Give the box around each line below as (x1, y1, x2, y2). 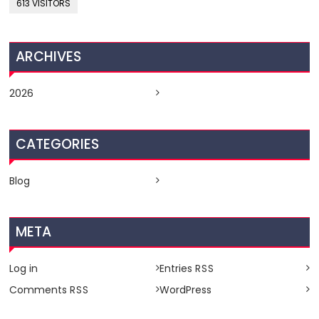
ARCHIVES (16, 46, 82, 66)
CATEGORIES (16, 134, 100, 154)
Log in (9, 261, 38, 276)
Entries (159, 261, 195, 276)
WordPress (159, 282, 211, 297)
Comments (9, 282, 70, 297)
